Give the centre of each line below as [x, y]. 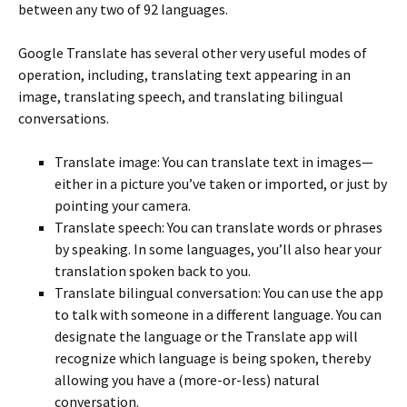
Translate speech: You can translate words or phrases [218, 227]
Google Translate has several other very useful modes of [193, 52]
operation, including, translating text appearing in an [184, 74]
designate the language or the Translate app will [206, 336]
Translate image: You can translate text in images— [214, 161]
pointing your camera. [123, 205]
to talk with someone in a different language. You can [218, 314]
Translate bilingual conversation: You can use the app [219, 292]
